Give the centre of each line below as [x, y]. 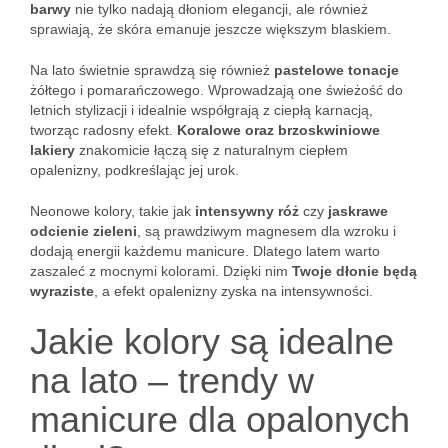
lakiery [52, 150]
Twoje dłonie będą [354, 271]
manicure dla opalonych [220, 419]
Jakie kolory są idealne [212, 341]
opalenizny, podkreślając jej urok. [134, 170]
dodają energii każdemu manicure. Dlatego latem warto [205, 251]
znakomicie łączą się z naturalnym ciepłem [211, 150]
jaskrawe [358, 211]
